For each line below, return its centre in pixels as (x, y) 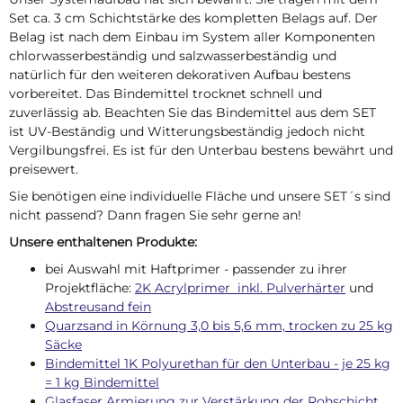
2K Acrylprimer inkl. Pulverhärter (240, 287)
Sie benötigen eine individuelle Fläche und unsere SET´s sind (200, 196)
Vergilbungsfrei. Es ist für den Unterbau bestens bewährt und (201, 151)
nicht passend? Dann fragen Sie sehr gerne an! (155, 215)
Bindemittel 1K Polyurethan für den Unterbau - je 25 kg (218, 363)
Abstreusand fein (98, 306)
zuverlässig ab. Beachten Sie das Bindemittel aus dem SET (193, 113)
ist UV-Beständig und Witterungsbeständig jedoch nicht (187, 132)
